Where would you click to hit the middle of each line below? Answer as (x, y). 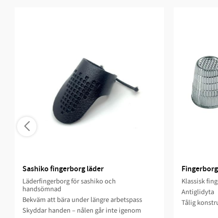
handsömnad (42, 189)
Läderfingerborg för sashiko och (69, 181)
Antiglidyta (198, 192)
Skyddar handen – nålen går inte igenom (82, 210)
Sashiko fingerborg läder (63, 169)
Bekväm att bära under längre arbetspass (82, 200)
